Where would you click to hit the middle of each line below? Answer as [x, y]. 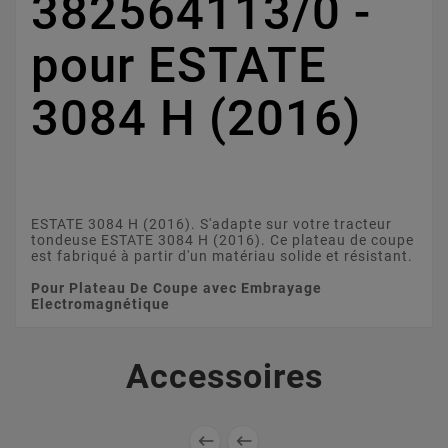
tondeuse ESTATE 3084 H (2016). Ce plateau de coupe [222, 240]
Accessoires [224, 376]
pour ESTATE [179, 65]
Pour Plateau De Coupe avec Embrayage [176, 288]
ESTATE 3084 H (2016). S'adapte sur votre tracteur [211, 224]
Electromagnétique [100, 304]
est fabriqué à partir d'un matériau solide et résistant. [222, 256]
